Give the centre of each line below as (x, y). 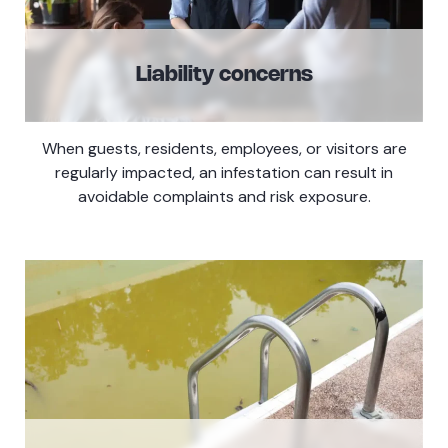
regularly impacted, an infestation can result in (224, 172)
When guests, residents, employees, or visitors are (224, 148)
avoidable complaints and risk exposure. (224, 196)
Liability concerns (224, 74)
